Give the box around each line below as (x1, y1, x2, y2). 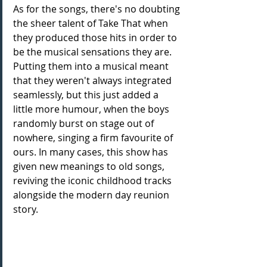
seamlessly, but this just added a (13, 88, 161, 101)
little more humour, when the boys (13, 102, 172, 116)
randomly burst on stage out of (13, 116, 156, 130)
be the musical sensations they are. (13, 45, 174, 58)
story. (13, 202, 41, 216)
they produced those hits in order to (13, 30, 179, 44)
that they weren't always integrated (13, 73, 174, 87)
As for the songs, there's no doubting (13, 2, 182, 15)
